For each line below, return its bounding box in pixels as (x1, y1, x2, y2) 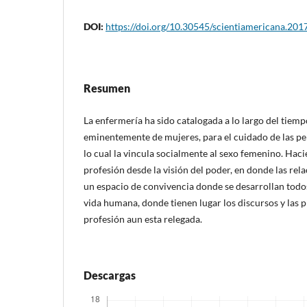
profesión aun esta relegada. (84, 212, 202, 225)
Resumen (84, 81, 130, 95)
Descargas (84, 268, 136, 282)
